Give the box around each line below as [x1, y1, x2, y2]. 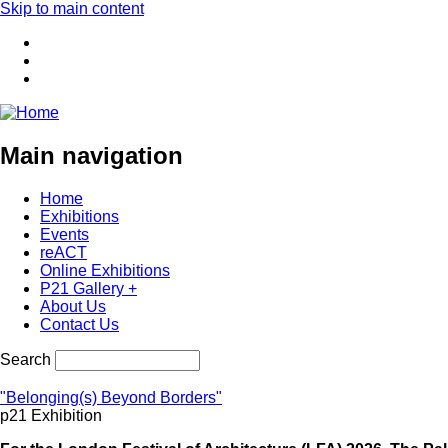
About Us [40, 297, 106, 315]
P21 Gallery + [40, 279, 137, 297]
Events [40, 225, 89, 243]
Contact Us [40, 315, 119, 333]
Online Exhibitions [40, 261, 170, 279]
